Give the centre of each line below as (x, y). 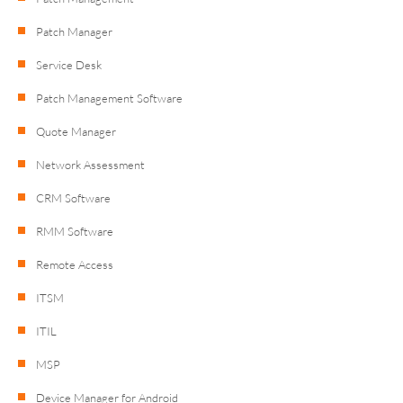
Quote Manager (76, 131)
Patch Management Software (109, 98)
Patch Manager (74, 31)
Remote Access (75, 264)
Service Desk (69, 64)
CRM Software (73, 197)
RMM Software (75, 231)
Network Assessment (90, 164)
